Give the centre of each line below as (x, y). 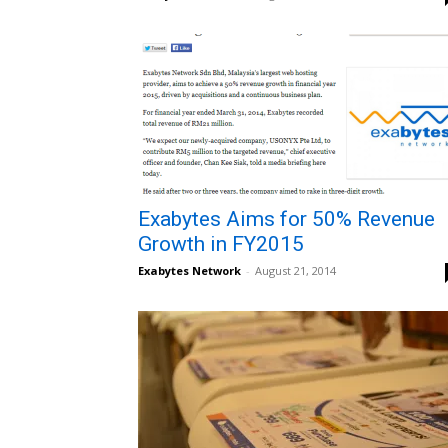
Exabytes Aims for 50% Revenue (286, 219)
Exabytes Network (189, 270)
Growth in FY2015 (221, 244)
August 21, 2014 (295, 270)
